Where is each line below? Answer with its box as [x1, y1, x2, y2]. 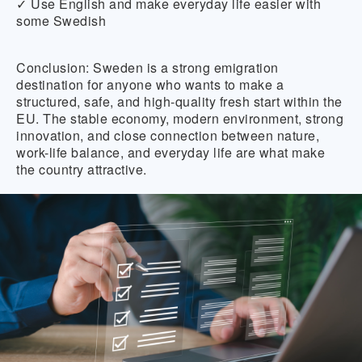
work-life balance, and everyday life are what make [16, 142, 325, 162]
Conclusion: [16, 57, 90, 77]
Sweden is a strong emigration [89, 57, 279, 77]
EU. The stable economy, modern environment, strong [16, 108, 343, 128]
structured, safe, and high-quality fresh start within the [16, 91, 343, 111]
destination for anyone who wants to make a [16, 74, 284, 94]
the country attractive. [16, 159, 147, 179]
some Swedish [16, 11, 106, 30]
